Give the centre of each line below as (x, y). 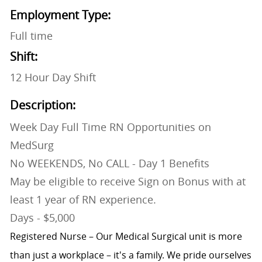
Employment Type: (60, 15)
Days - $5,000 (42, 218)
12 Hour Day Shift (53, 77)
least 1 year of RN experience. (83, 200)
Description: (42, 105)
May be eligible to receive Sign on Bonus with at (127, 182)
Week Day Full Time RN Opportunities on (110, 127)
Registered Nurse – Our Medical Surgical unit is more (126, 237)
